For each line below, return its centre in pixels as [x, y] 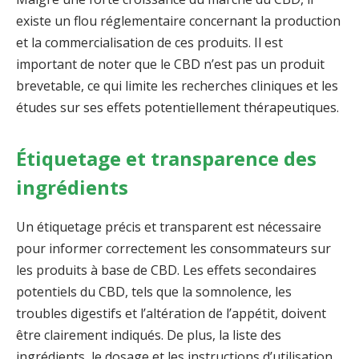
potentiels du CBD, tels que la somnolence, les [154, 292]
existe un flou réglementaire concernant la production [178, 20]
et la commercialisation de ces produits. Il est [149, 42]
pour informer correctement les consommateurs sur [173, 249]
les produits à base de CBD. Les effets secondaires [166, 270]
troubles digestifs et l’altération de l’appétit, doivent [171, 314]
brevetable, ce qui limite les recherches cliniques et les [177, 85]
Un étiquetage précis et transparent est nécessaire [169, 227]
